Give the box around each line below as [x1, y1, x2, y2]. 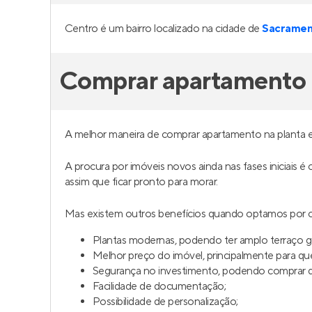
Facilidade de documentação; [93, 279, 226, 293]
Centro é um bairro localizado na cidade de [65, 22, 263, 36]
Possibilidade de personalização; [93, 295, 238, 309]
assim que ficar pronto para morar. [65, 175, 218, 189]
